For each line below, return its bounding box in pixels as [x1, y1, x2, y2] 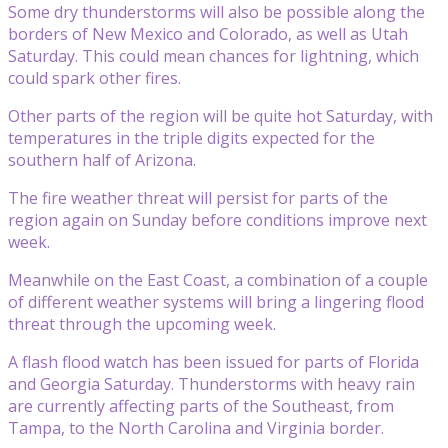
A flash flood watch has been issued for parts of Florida [8, 350, 419, 373]
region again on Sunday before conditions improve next [8, 208, 427, 231]
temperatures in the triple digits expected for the [8, 126, 375, 149]
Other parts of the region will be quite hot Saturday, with [8, 104, 433, 127]
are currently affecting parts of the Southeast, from [8, 394, 394, 417]
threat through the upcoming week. [8, 312, 276, 335]
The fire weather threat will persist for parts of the [8, 186, 388, 209]
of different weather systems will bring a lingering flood [8, 290, 424, 313]
